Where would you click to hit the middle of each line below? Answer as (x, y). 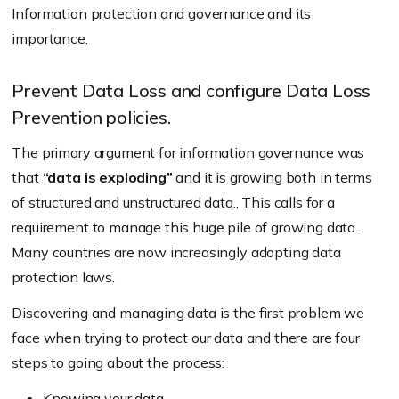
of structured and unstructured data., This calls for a (173, 202)
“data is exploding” (107, 177)
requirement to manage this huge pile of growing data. (185, 227)
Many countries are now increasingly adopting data (176, 252)
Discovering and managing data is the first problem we (188, 312)
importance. (50, 38)
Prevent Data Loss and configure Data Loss (191, 90)
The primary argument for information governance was (188, 152)
